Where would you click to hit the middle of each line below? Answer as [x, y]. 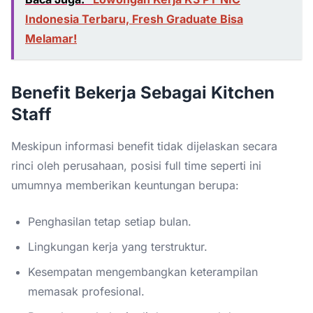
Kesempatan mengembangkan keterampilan [143, 271]
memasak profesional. [86, 291]
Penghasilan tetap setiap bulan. [110, 221]
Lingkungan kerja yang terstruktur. [118, 246]
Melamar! [51, 38]
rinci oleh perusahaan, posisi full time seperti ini [136, 165]
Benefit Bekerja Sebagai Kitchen [143, 92]
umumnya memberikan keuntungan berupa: [125, 185]
